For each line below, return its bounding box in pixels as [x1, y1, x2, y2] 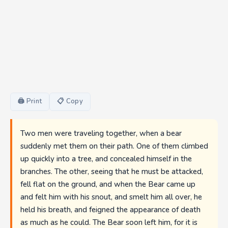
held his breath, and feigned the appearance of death [20, 205, 201, 215]
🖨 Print [18, 97, 42, 106]
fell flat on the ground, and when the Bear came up [20, 179, 195, 190]
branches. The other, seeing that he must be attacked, [20, 166, 203, 177]
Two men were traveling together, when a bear [20, 128, 182, 139]
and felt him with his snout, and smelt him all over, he [20, 192, 202, 203]
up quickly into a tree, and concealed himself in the [20, 154, 192, 164]
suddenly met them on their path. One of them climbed [20, 141, 208, 152]
